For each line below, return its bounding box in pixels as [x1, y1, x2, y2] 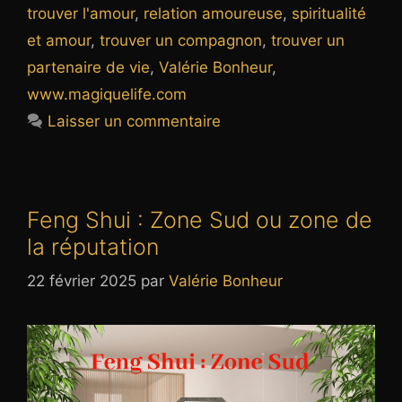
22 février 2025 [27, 272, 136, 291]
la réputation [27, 232, 159, 260]
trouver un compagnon [100, 31, 262, 49]
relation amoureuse [144, 4, 283, 22]
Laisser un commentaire [48, 111, 222, 130]
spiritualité [292, 4, 366, 22]
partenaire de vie [27, 57, 150, 76]
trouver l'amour [27, 4, 135, 22]
